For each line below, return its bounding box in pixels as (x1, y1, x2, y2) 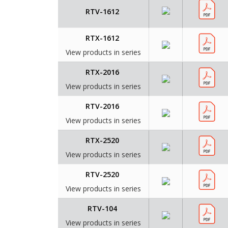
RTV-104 (87, 204, 117, 214)
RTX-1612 (85, 33, 119, 43)
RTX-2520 (85, 135, 119, 146)
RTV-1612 (85, 7, 119, 17)
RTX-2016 (85, 67, 119, 77)
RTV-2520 (85, 169, 119, 180)
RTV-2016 (85, 101, 119, 111)
